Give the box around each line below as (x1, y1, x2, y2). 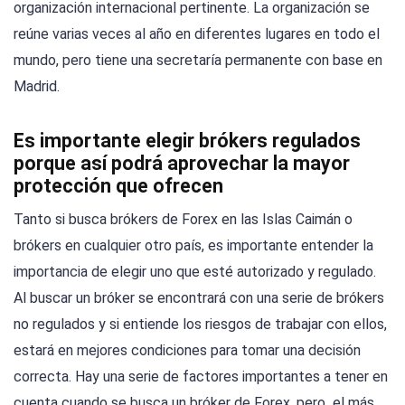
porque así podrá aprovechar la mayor (14, 152, 350, 175)
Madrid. (14, 78, 60, 96)
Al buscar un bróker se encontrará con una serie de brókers (14, 289, 384, 307)
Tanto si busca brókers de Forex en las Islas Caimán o (14, 211, 353, 229)
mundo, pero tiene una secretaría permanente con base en (14, 52, 382, 70)
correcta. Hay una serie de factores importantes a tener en (14, 368, 388, 386)
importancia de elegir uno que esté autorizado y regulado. (14, 263, 376, 281)
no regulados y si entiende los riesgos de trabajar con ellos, (14, 316, 387, 334)
